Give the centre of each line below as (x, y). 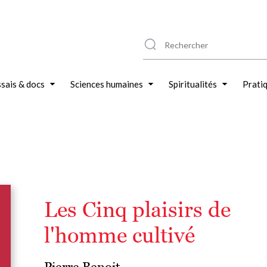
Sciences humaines (107, 84)
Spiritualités (193, 84)
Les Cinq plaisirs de (137, 209)
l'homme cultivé (119, 235)
